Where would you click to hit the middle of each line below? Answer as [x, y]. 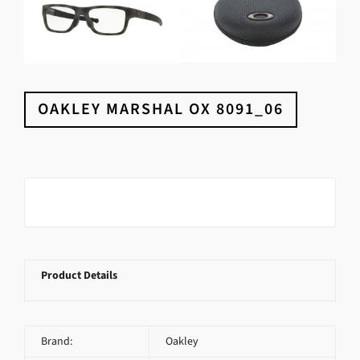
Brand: [57, 341]
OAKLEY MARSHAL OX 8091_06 [161, 108]
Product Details [79, 275]
